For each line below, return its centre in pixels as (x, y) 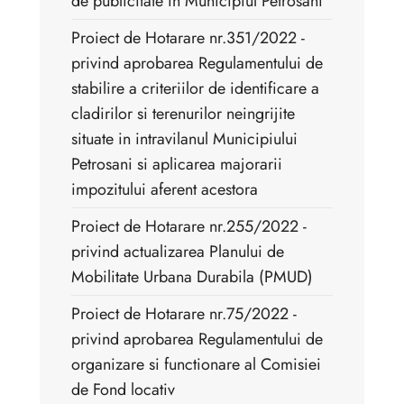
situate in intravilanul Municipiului (184, 139)
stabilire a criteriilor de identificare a (195, 89)
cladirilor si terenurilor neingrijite (183, 114)
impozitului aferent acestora (165, 190)
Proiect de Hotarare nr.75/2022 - (184, 314)
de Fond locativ (123, 390)
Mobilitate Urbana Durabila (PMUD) (192, 277)
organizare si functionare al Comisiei (196, 365)
